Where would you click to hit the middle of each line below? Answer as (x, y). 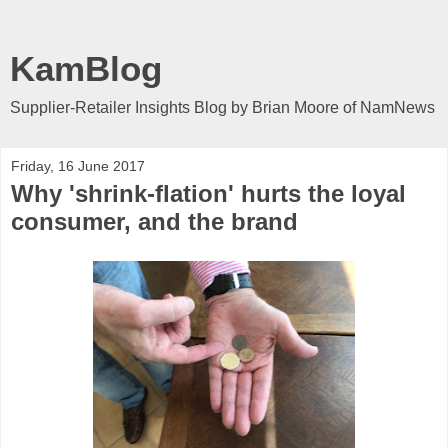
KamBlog (86, 69)
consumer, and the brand (154, 221)
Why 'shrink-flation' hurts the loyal (208, 193)
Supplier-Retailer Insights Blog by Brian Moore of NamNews (222, 107)
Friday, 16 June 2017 (78, 166)
